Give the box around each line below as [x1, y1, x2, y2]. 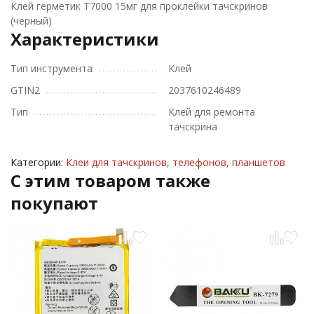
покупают [11, 191, 98, 214]
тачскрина [168, 120, 217, 133]
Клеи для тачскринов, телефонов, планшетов [66, 156, 285, 169]
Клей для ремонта [168, 105, 255, 118]
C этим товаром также [11, 169, 210, 192]
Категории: [11, 156, 66, 169]
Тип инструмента [11, 62, 93, 75]
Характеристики [11, 27, 159, 50]
